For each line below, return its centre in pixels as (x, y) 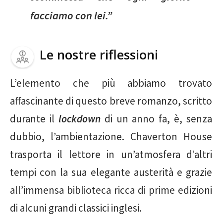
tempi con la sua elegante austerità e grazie (111, 172)
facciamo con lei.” (71, 15)
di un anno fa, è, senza (156, 118)
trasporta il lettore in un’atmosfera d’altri (111, 154)
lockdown (79, 118)
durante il (34, 118)
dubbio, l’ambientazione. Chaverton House (111, 136)
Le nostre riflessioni (99, 54)
